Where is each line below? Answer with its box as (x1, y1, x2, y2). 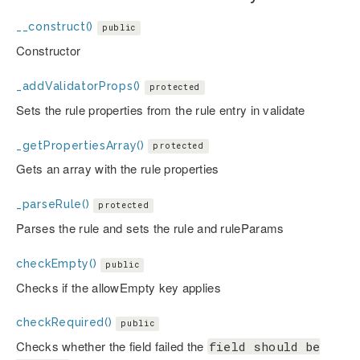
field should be (208, 338, 321, 355)
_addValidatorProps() (16, 79, 141, 92)
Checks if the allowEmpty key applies (16, 278, 221, 296)
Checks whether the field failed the (16, 337, 207, 355)
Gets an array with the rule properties (16, 160, 219, 178)
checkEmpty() (16, 256, 97, 270)
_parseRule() (16, 198, 90, 211)
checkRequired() (16, 316, 112, 329)
